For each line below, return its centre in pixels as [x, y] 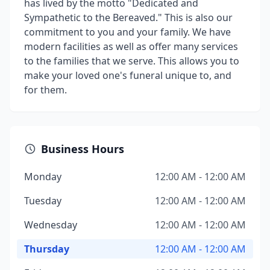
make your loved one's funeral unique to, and [128, 75]
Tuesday [43, 201]
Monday [43, 177]
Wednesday [51, 225]
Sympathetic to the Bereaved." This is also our [128, 17]
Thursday [47, 249]
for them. [46, 90]
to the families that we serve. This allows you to [132, 61]
